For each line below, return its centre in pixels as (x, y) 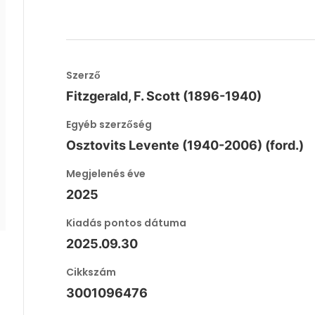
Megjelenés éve (106, 174)
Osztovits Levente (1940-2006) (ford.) (185, 145)
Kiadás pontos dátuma (127, 223)
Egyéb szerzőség (109, 124)
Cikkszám (91, 272)
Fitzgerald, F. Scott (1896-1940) (164, 96)
